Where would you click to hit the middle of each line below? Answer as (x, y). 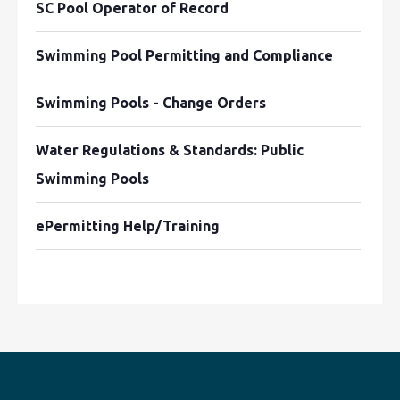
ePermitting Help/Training (128, 226)
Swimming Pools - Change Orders (151, 103)
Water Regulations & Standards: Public (170, 150)
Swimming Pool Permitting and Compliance (184, 55)
